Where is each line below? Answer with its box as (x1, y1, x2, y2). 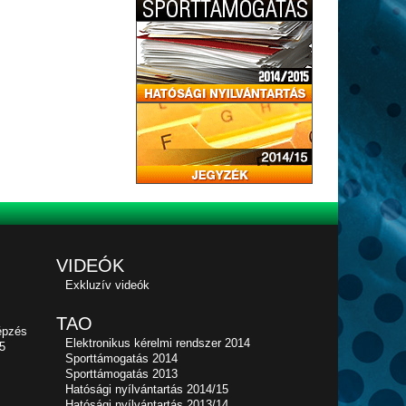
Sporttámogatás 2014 (64, 352, 178, 365)
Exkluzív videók (64, 278, 150, 292)
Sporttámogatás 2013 (64, 367, 178, 381)
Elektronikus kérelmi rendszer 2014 (64, 336, 250, 350)
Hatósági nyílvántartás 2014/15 (64, 382, 228, 396)
